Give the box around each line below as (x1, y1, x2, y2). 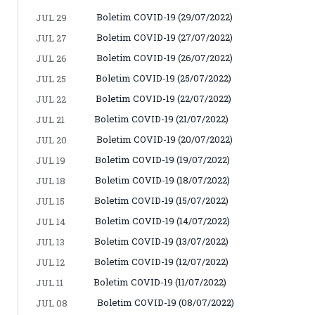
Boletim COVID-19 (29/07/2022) (96, 10, 233, 23)
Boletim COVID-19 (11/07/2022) (94, 275, 226, 288)
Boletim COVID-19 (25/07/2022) (96, 71, 231, 84)
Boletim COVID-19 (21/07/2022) (94, 112, 229, 125)
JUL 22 (36, 92, 66, 105)
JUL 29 (36, 11, 67, 24)
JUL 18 (36, 174, 65, 187)
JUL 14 (36, 214, 65, 228)
